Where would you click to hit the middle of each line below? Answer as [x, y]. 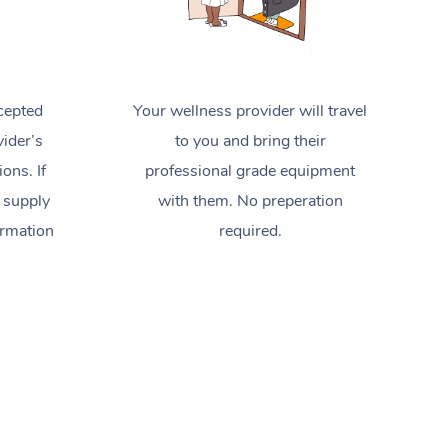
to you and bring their [250, 140]
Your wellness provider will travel [250, 110]
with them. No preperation [250, 200]
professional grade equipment [250, 170]
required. [250, 230]
